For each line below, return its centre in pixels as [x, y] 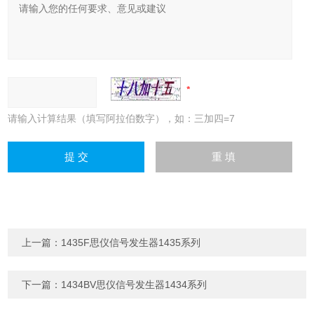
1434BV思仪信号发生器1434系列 [134, 284]
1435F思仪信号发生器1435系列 [131, 242]
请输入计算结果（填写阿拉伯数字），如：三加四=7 [122, 118]
